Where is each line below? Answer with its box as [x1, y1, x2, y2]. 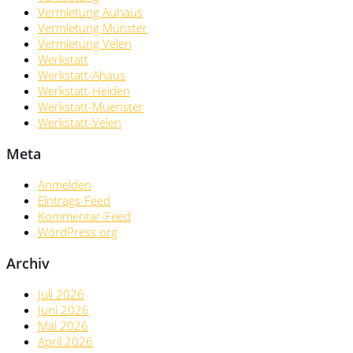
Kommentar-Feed [38, 208, 131, 225]
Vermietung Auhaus [38, 4, 143, 20]
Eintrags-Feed [38, 192, 110, 209]
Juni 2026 [38, 302, 89, 318]
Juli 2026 [38, 286, 84, 303]
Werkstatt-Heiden [38, 83, 130, 99]
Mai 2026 [38, 318, 88, 334]
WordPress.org [38, 224, 117, 240]
